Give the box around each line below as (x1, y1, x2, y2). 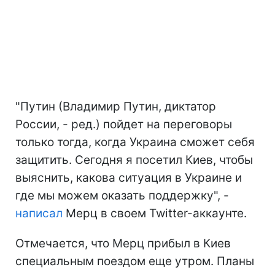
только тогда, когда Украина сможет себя (15, 134, 255, 149)
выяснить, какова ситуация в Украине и (15, 170, 242, 185)
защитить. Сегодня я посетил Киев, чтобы (15, 152, 253, 167)
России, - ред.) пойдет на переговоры (15, 117, 232, 131)
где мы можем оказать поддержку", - (15, 188, 229, 203)
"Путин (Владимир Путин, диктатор (15, 99, 216, 114)
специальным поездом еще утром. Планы (15, 254, 254, 268)
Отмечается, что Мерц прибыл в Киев (15, 236, 231, 250)
